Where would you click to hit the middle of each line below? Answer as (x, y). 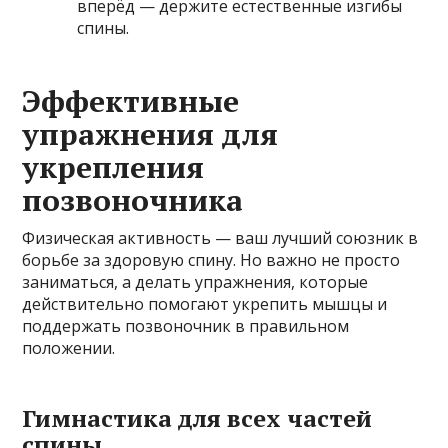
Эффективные (131, 100)
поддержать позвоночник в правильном (186, 325)
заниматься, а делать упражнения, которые (195, 281)
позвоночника (133, 199)
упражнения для (150, 133)
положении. (69, 347)
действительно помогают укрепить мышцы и (205, 303)
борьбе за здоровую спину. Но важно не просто (211, 259)
